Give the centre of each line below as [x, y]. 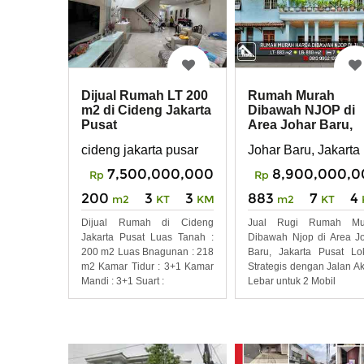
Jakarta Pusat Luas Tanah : [147, 237]
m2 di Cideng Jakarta [146, 110]
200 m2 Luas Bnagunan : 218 [147, 251]
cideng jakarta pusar [140, 149]
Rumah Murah [291, 96]
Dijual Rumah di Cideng [147, 222]
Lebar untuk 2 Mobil [292, 281]
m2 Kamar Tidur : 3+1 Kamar [147, 266]
